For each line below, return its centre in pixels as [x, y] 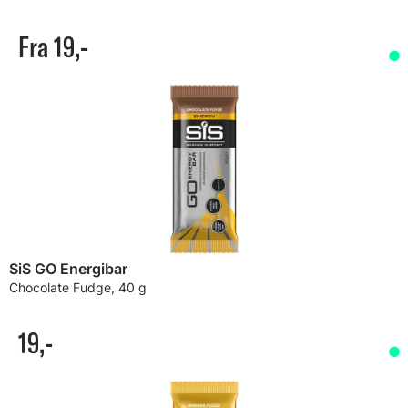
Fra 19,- [53, 46]
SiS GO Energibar [68, 269]
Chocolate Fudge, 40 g [78, 287]
